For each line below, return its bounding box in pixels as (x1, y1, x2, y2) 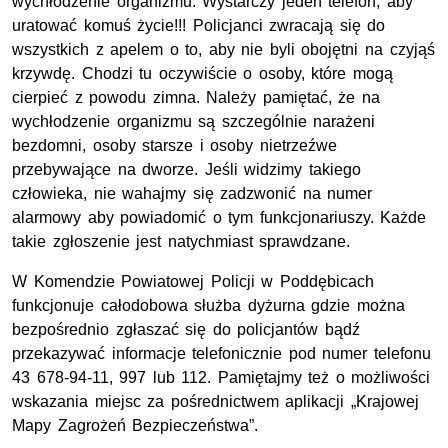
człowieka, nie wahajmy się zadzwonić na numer (12, 185, 373, 203)
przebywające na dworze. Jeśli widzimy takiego (12, 161, 361, 179)
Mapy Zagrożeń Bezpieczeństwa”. (12, 417, 259, 435)
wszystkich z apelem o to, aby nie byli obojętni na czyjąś (12, 41, 435, 59)
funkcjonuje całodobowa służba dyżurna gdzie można (12, 297, 405, 315)
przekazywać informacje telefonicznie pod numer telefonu (12, 345, 431, 363)
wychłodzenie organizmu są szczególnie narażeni (12, 113, 376, 131)
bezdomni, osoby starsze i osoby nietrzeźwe (12, 137, 337, 155)
